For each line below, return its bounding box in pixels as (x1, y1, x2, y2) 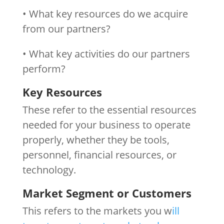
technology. (22, 162, 76, 176)
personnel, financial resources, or (22, 147, 176, 161)
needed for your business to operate (22, 117, 190, 131)
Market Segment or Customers (22, 185, 191, 200)
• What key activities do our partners (22, 46, 190, 60)
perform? (22, 61, 65, 75)
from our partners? (22, 21, 110, 35)
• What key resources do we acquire (22, 6, 188, 20)
